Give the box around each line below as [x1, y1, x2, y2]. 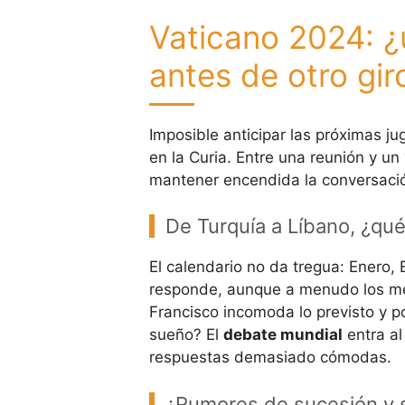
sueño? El [148, 325, 223, 344]
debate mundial [222, 325, 343, 344]
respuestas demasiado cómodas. [148, 348, 391, 367]
